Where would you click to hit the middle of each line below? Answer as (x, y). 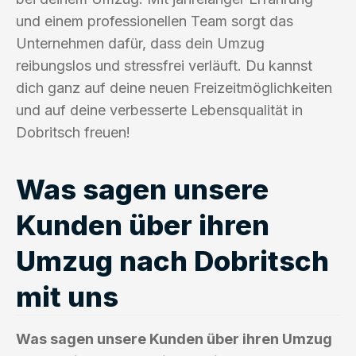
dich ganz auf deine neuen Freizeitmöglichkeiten (174, 87)
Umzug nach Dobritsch (172, 260)
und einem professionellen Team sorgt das (155, 21)
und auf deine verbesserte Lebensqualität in (159, 110)
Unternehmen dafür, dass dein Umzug (140, 43)
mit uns (67, 296)
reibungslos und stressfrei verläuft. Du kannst (164, 65)
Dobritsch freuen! (73, 132)
